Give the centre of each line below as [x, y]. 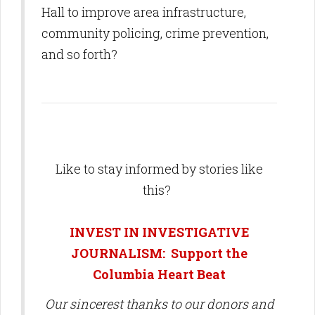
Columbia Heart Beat [159, 274]
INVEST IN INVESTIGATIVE [159, 232]
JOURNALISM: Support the [159, 253]
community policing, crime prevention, [155, 33]
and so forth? [81, 54]
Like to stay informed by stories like [159, 169]
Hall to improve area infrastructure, [144, 12]
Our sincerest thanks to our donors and [159, 304]
